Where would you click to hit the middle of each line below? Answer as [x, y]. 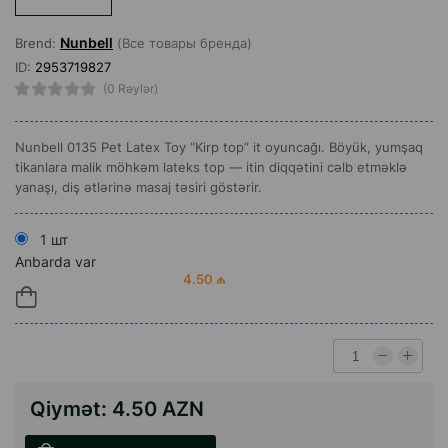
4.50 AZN [158, 409]
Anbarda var [55, 262]
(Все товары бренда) [182, 43]
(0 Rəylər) [130, 89]
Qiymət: [71, 409]
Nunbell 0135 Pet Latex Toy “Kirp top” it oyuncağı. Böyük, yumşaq [219, 147]
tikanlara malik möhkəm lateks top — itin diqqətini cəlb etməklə [211, 167]
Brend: [37, 43]
